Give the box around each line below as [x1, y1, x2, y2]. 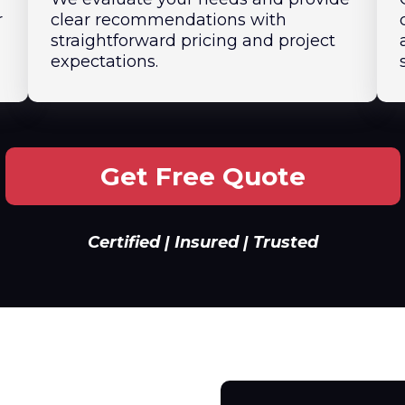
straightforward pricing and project [50, 31, 335, 51]
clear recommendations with [50, 10, 287, 30]
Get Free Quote [99, 161, 306, 192]
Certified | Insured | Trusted [87, 232, 318, 252]
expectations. [50, 52, 158, 71]
